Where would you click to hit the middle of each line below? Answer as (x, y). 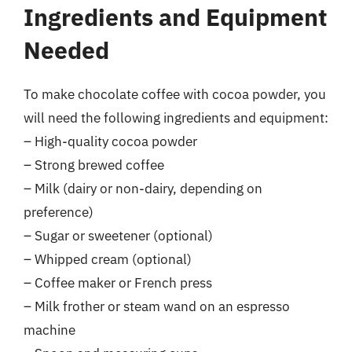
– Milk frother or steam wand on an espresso (157, 306)
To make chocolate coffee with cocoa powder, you (175, 94)
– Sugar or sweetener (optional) (118, 235)
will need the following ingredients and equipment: (176, 117)
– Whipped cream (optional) (108, 259)
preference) (59, 212)
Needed (66, 49)
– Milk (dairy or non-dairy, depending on (143, 188)
